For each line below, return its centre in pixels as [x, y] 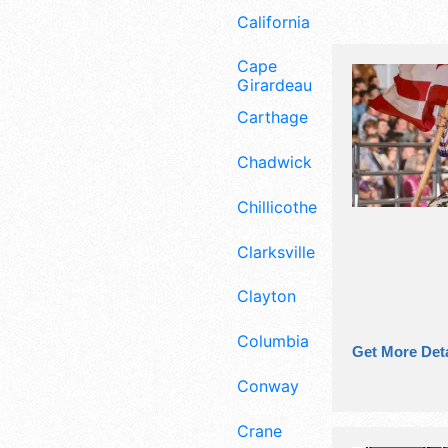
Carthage [272, 117]
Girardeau [274, 85]
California [273, 21]
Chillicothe [277, 206]
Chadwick [274, 161]
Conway [268, 385]
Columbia [273, 341]
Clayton [266, 296]
